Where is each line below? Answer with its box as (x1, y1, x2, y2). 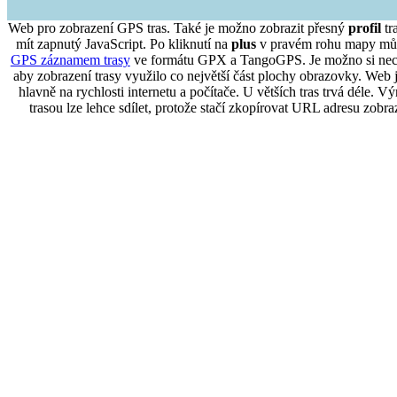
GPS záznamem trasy (10, 52, 130, 68)
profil (347, 20, 381, 36)
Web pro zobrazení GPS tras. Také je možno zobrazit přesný (7, 20, 348, 36)
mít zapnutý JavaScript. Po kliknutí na (15, 36, 231, 52)
